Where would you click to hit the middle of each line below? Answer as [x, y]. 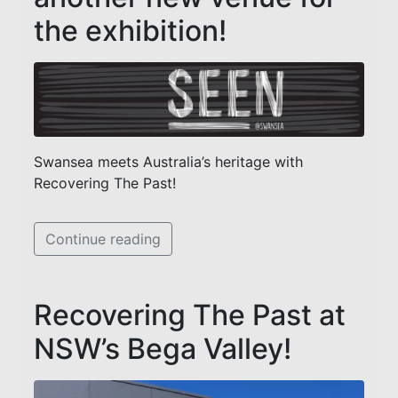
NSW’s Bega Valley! [163, 349]
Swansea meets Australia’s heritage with [168, 162]
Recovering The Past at [190, 315]
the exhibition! [130, 30]
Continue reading [103, 239]
